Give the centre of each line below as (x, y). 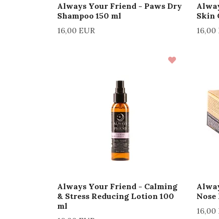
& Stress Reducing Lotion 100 (116, 196)
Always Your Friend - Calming (117, 186)
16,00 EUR (76, 30)
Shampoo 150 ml (89, 15)
